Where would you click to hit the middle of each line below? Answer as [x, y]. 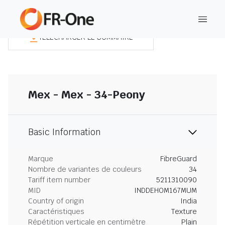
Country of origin [56, 201]
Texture [184, 211]
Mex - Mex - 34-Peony [87, 94]
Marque [41, 159]
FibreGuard [179, 159]
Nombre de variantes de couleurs [85, 169]
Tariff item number [59, 180]
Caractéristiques [56, 211]
